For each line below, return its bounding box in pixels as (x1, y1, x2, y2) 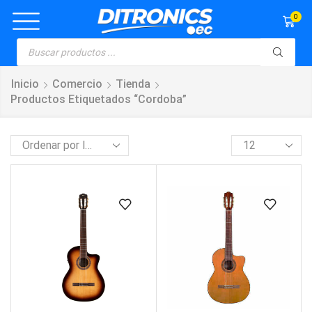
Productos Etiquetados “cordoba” (10, 92, 187, 106)
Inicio (11, 77, 39, 91)
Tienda (116, 77, 150, 91)
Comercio (52, 77, 102, 91)
